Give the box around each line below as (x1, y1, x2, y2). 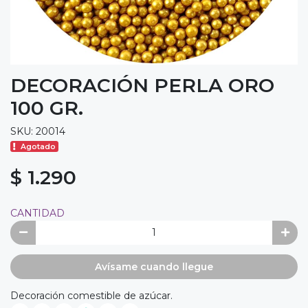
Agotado (21, 142, 56, 151)
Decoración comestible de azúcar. (10, 289, 173, 302)
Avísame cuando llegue (95, 260, 213, 273)
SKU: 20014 (10, 124, 65, 137)
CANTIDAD (10, 206, 65, 219)
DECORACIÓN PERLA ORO (10, 73, 274, 97)
